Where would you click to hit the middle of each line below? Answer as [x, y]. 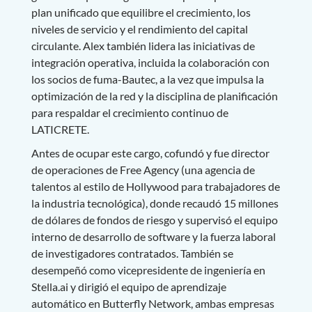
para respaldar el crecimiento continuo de [130, 112]
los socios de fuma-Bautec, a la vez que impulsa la [147, 79]
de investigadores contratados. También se [132, 253]
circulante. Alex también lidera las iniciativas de [143, 45]
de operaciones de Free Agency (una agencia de [143, 169]
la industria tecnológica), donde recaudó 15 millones [155, 203]
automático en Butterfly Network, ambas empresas [153, 303]
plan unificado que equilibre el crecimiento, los [141, 12]
